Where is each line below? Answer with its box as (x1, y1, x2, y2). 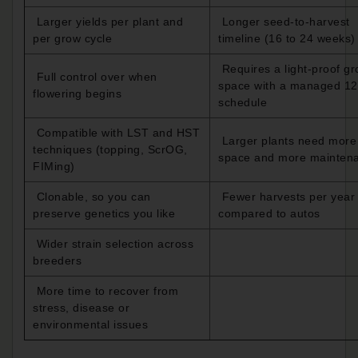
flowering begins (33, 86, 121, 100)
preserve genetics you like (33, 206, 175, 220)
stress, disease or (33, 300, 129, 314)
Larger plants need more (218, 133, 356, 147)
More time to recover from (33, 284, 178, 297)
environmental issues (33, 317, 148, 331)
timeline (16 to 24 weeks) (218, 31, 356, 45)
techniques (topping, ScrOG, (33, 142, 188, 156)
